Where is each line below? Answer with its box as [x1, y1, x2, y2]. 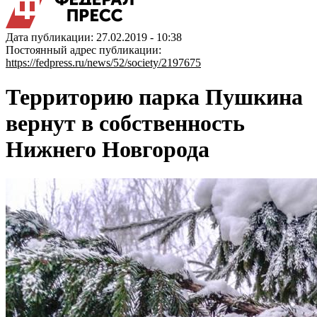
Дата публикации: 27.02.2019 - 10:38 [6, 31, 182, 43]
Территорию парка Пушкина [6, 84, 303, 110]
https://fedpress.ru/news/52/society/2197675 [6, 57, 201, 69]
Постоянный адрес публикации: [6, 44, 161, 56]
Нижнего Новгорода [6, 137, 209, 163]
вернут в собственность [6, 110, 245, 137]
